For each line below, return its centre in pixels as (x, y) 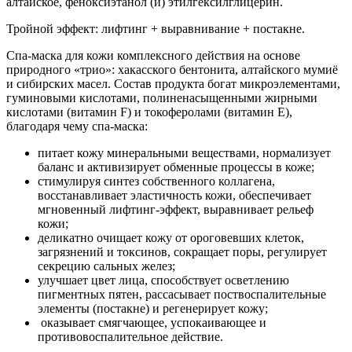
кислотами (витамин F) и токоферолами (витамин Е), (149, 112)
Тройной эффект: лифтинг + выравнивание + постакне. (156, 28)
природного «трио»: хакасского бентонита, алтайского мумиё (172, 69)
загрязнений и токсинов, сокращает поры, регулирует (182, 251)
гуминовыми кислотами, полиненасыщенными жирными (162, 97)
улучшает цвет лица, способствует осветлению (163, 280)
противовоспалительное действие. (130, 336)
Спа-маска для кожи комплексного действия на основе (153, 55)
